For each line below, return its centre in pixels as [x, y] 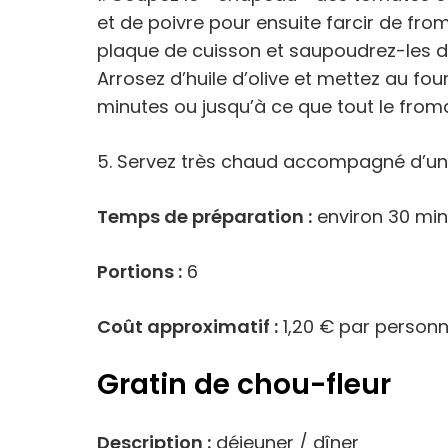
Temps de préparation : [204, 216]
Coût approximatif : [187, 326]
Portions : [139, 271]
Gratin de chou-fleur [244, 384]
